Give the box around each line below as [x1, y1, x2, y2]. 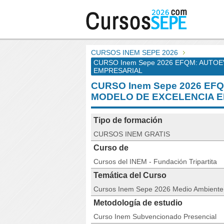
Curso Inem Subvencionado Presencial [93, 212, 216, 220]
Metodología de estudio [93, 198, 182, 207]
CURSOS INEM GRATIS [93, 130, 170, 138]
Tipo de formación [93, 116, 162, 124]
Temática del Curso [93, 171, 166, 179]
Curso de [93, 143, 128, 152]
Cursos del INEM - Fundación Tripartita [93, 157, 217, 165]
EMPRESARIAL [93, 66, 142, 74]
